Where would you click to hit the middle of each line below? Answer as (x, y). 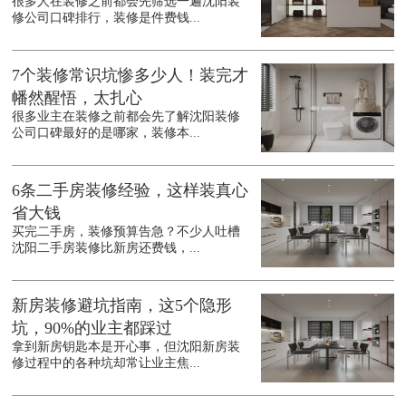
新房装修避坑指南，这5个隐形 (122, 306)
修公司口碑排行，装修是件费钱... (106, 18)
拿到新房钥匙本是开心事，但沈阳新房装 (126, 347)
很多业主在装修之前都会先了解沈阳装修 (126, 117)
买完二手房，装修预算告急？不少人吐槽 (126, 232)
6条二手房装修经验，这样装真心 (130, 191)
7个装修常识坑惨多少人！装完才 (130, 76)
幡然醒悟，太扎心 (77, 98)
